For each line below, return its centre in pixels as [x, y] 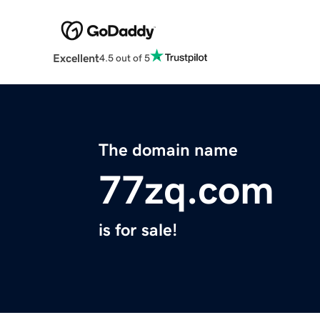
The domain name [168, 150]
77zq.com [186, 190]
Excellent [76, 58]
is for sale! [138, 230]
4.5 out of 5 [124, 57]
